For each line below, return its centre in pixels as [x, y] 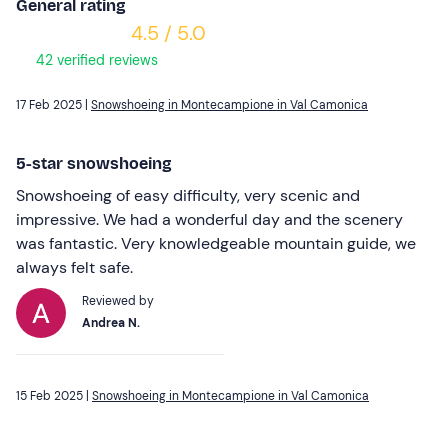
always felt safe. [74, 267]
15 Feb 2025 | [54, 395]
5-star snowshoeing [94, 163]
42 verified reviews [95, 59]
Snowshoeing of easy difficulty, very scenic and [188, 195]
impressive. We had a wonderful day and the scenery [209, 219]
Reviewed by [118, 300]
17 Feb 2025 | [53, 104]
